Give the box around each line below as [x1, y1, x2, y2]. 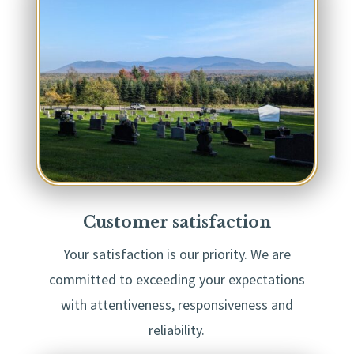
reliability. [149, 321, 205, 340]
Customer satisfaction [82, 213, 271, 232]
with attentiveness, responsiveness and [60, 296, 293, 314]
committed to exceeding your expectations [48, 270, 305, 289]
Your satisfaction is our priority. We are [62, 245, 291, 264]
